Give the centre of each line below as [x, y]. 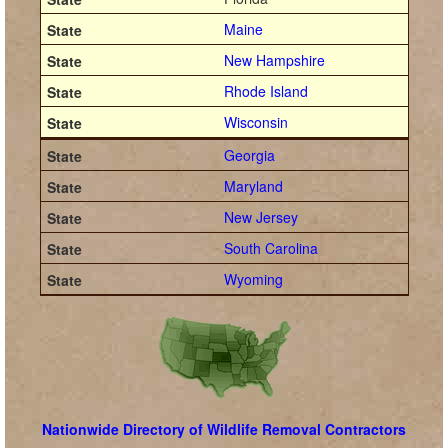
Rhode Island [266, 91]
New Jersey [261, 217]
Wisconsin [256, 122]
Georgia [250, 155]
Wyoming [254, 279]
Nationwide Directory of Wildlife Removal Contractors [224, 429]
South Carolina [271, 248]
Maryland [254, 186]
